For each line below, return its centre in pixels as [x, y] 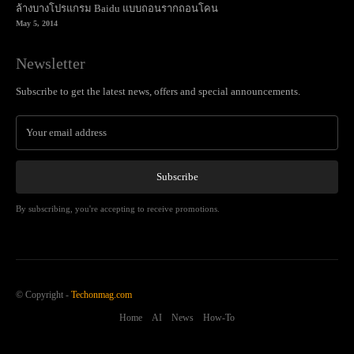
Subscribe [177, 17]
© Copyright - [43, 136]
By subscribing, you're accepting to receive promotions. [118, 49]
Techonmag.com [102, 136]
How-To [219, 158]
